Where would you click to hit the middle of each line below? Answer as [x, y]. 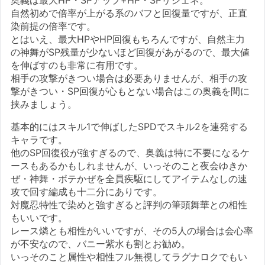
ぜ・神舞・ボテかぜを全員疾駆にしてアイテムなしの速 [129, 178]
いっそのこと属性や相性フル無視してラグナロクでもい [129, 256]
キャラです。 [39, 139]
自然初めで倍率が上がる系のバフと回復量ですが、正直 [129, 13]
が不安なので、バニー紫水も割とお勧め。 [101, 243]
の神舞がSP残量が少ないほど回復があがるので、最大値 [130, 52]
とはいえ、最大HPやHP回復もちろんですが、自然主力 [128, 39]
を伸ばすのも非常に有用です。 [77, 65]
